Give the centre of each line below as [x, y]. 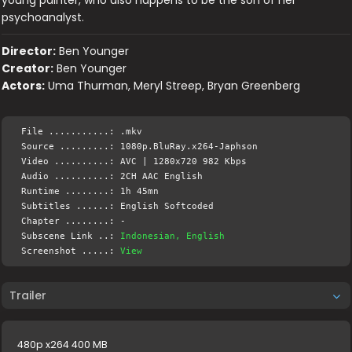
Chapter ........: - [74, 221]
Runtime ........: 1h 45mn [90, 191]
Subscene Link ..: [71, 236]
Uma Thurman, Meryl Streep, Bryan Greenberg [174, 86]
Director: [29, 51]
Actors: [24, 86]
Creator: [28, 68]
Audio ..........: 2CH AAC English [112, 176]
